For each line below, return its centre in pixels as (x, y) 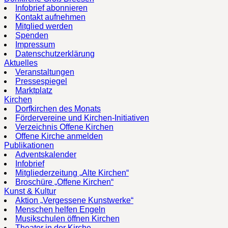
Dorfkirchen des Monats (58, 108)
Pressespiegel (41, 81)
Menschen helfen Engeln (60, 209)
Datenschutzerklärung (55, 53)
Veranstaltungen (45, 72)
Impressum (35, 44)
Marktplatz (34, 90)
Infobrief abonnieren (51, 8)
